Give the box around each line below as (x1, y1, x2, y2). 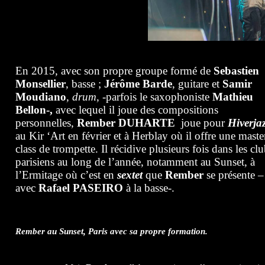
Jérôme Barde (104, 77, 172, 90)
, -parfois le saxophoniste (96, 91, 212, 103)
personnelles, (15, 117, 77, 129)
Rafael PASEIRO (38, 182, 123, 194)
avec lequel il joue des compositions (55, 104, 218, 116)
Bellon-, (15, 104, 56, 116)
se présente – (203, 169, 264, 181)
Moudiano (15, 91, 66, 103)
